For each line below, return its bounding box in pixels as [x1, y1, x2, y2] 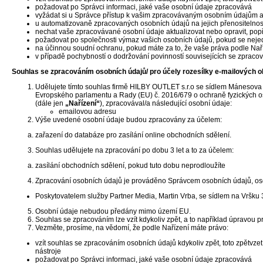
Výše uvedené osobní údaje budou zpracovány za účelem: [35, 116, 222, 124]
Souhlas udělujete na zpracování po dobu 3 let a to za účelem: [35, 146, 234, 154]
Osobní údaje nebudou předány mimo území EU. [35, 207, 191, 215]
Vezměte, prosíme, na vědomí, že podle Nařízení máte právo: [35, 224, 228, 232]
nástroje [35, 247, 61, 255]
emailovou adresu [59, 107, 116, 116]
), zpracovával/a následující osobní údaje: [100, 99, 232, 107]
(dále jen [35, 99, 65, 107]
